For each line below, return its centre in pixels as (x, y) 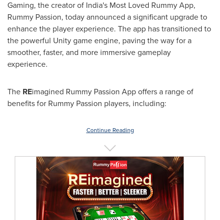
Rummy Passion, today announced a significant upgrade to (107, 17)
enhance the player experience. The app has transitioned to (109, 29)
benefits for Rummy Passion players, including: (87, 103)
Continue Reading (110, 130)
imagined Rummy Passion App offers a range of (113, 92)
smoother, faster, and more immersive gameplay (89, 52)
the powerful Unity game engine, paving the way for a (99, 41)
